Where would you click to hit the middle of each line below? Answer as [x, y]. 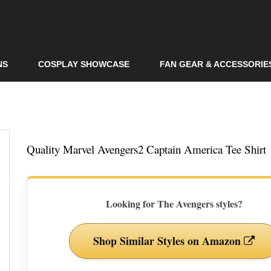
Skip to [109, 7]
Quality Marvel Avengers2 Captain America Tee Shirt [148, 149]
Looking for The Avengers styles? [174, 203]
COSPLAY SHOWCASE [84, 64]
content [110, 34]
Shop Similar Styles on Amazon [169, 240]
